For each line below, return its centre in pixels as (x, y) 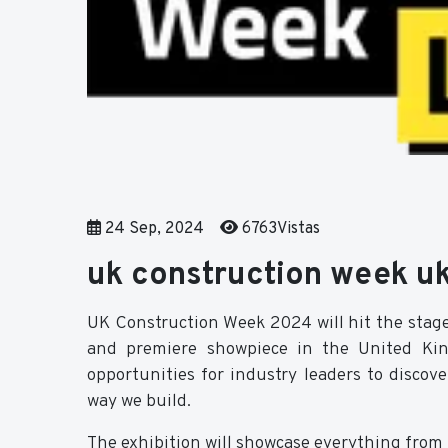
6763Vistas (279, 228)
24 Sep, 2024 (152, 228)
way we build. (139, 401)
